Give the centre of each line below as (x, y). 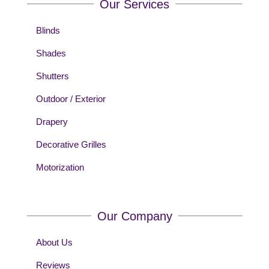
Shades (51, 53)
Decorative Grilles (71, 144)
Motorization (60, 167)
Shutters (52, 76)
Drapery (52, 121)
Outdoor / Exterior (71, 98)
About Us (54, 242)
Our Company (134, 216)
